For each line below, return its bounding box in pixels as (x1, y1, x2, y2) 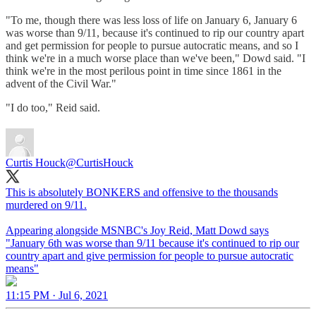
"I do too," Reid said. (6, 101, 100, 114)
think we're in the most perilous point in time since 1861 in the (6, 64, 281, 77)
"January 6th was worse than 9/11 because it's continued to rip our (6, 236, 299, 249)
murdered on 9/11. (6, 198, 87, 211)
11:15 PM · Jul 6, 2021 (6, 288, 108, 301)
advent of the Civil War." (6, 77, 116, 90)
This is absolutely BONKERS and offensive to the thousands (6, 186, 278, 198)
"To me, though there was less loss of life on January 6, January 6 (6, 13, 297, 26)
